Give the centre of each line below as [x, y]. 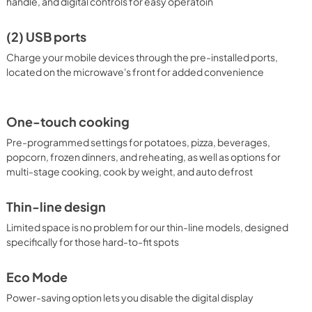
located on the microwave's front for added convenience [135, 71]
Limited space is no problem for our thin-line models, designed [148, 227]
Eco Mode [37, 277]
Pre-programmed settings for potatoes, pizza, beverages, [139, 142]
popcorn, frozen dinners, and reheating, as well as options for [144, 156]
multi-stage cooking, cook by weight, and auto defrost [130, 171]
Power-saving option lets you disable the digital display [130, 297]
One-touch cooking [68, 122]
